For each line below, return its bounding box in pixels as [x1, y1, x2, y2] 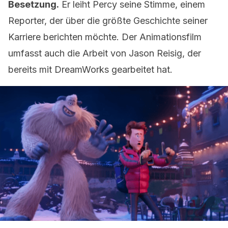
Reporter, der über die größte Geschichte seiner [8, 15, 208, 26]
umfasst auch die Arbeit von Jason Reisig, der [8, 48, 201, 59]
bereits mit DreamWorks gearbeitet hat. [8, 64, 173, 75]
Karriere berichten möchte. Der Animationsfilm [8, 32, 202, 42]
